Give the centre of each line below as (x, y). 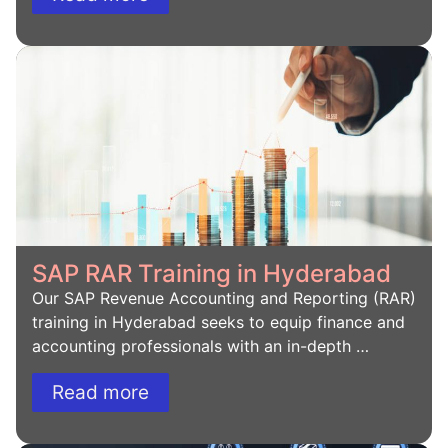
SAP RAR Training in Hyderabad (211, 274)
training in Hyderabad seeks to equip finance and (218, 322)
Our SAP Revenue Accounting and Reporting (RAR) (224, 298)
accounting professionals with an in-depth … (200, 346)
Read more (100, 392)
